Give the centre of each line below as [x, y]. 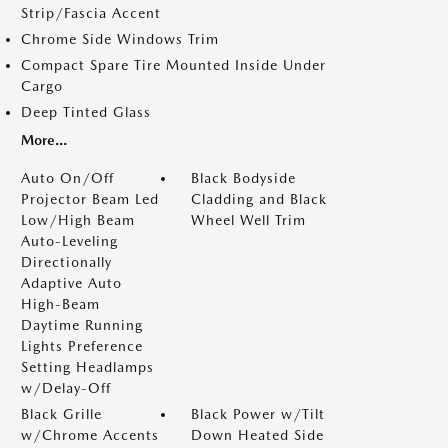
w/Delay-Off [66, 388]
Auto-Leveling [69, 241]
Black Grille [61, 414]
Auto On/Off [67, 178]
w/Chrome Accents [90, 435]
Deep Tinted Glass [86, 112]
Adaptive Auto [71, 283]
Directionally [66, 262]
